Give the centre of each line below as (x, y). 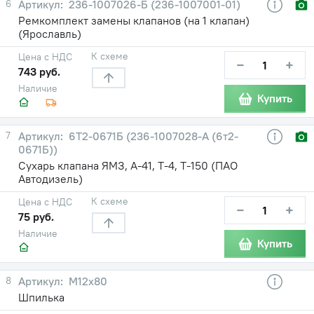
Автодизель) (50, 178)
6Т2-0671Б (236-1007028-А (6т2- (152, 136)
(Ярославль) (50, 33)
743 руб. (39, 71)
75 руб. (36, 216)
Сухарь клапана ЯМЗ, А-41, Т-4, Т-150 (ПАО (128, 165)
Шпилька (41, 297)
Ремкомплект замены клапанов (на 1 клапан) (134, 20)
